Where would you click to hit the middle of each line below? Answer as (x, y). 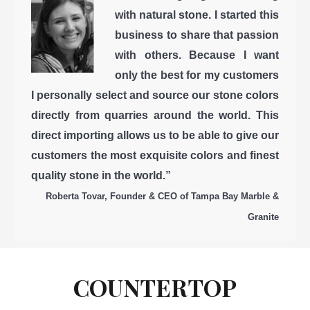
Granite (263, 217)
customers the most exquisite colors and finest (155, 155)
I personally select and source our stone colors (155, 95)
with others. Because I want (197, 55)
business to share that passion (197, 35)
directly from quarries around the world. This (155, 115)
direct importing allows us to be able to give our (155, 135)
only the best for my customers (197, 75)
